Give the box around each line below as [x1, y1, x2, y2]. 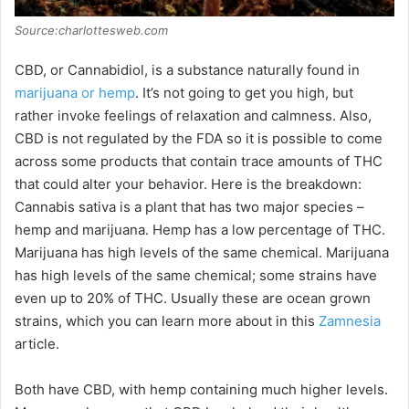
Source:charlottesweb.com [15, 23, 168, 38]
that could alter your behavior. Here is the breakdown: [15, 175, 362, 194]
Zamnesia [319, 312, 381, 330]
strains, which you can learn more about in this [15, 312, 319, 330]
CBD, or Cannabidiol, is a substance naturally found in [15, 61, 360, 79]
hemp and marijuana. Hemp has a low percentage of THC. [15, 221, 385, 239]
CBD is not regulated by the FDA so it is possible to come [15, 130, 383, 148]
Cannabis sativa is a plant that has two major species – [15, 198, 364, 216]
